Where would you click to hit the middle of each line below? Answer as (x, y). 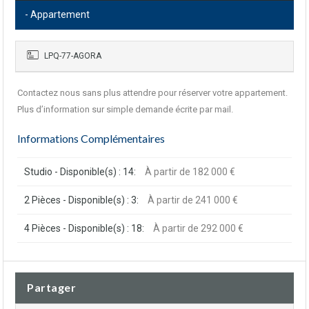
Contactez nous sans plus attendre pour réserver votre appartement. (152, 93)
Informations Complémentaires (91, 138)
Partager (51, 287)
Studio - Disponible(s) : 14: (80, 172)
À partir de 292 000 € (198, 228)
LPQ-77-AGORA (72, 56)
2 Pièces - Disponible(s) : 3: (81, 200)
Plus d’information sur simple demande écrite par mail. (125, 109)
